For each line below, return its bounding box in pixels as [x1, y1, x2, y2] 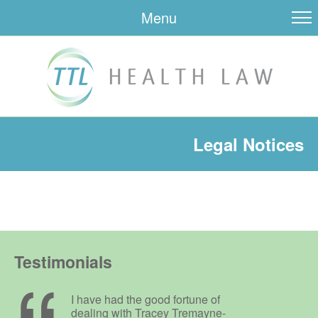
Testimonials [14, 249, 113, 273]
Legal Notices [192, 132, 304, 156]
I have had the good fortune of [71, 290, 221, 307]
